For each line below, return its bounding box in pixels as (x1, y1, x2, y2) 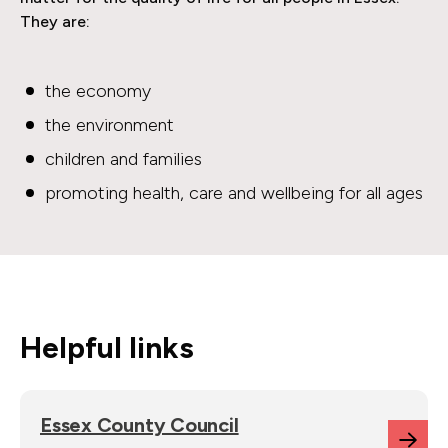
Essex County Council (40, 413, 239, 437)
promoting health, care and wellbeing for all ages (45, 182, 423, 204)
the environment (45, 114, 174, 136)
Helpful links (20, 329, 194, 366)
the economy (45, 80, 151, 102)
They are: (20, 12, 90, 31)
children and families (45, 148, 202, 170)
